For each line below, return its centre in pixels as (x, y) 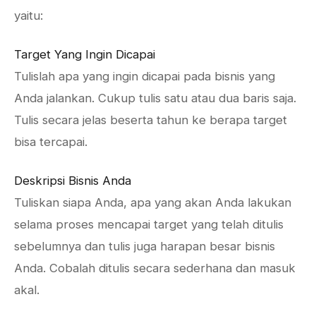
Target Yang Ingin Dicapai (85, 54)
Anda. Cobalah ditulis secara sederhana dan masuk (155, 268)
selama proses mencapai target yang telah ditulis (149, 224)
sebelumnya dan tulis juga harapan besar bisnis (145, 246)
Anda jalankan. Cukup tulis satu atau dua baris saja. (155, 98)
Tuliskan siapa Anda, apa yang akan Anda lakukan (153, 202)
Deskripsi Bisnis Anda (73, 181)
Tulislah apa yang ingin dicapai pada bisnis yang (145, 76)
